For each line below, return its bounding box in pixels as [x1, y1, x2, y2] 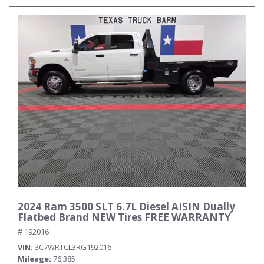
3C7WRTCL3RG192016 [35, 242, 111, 252]
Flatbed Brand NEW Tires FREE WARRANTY [18, 210, 231, 224]
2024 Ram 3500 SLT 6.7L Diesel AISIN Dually [18, 200, 235, 213]
